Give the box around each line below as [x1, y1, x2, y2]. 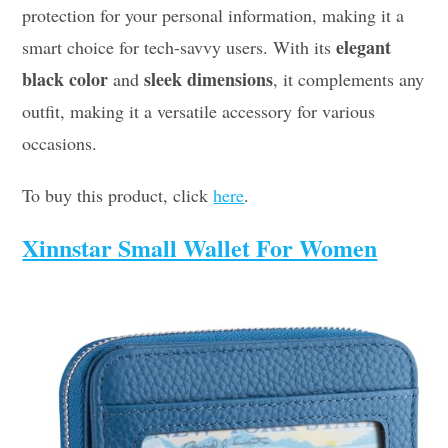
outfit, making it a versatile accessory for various [22, 98, 376, 123]
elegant [336, 33, 392, 60]
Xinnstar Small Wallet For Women [22, 229, 378, 265]
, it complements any [273, 66, 425, 91]
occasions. [22, 130, 98, 155]
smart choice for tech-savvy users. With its [22, 34, 337, 59]
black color [22, 65, 109, 92]
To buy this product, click [22, 182, 214, 207]
